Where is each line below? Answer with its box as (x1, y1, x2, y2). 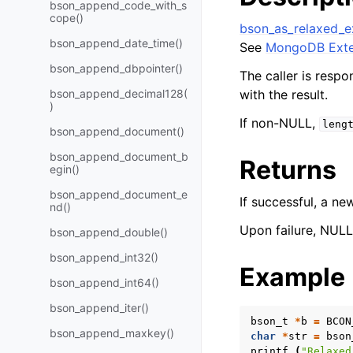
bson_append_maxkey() (50, 326, 174, 340)
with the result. (240, 87, 328, 102)
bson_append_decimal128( (50, 87, 188, 100)
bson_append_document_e (50, 188, 188, 201)
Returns (240, 154, 336, 185)
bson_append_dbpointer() (50, 61, 183, 75)
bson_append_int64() (50, 276, 159, 289)
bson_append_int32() (50, 251, 158, 264)
